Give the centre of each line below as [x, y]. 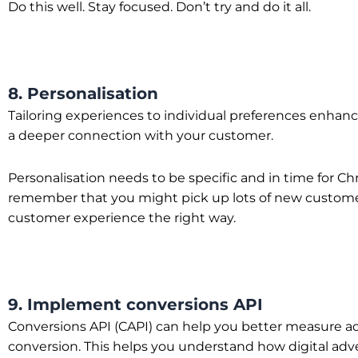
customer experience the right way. [122, 218]
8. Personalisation [83, 93]
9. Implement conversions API [135, 304]
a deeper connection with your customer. [141, 135]
